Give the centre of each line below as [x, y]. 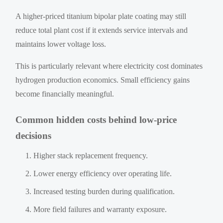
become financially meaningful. [65, 94]
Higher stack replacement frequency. [91, 155]
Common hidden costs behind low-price [96, 119]
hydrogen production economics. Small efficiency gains [103, 80]
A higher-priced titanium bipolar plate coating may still [101, 16]
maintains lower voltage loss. [61, 44]
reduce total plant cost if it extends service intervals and [102, 30]
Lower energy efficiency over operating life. [103, 173]
